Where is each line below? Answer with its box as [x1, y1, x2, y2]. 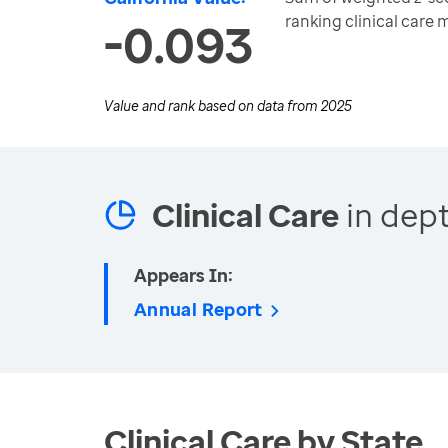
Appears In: [134, 263, 233, 287]
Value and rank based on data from [104, 96, 321, 115]
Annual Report [134, 297, 263, 321]
